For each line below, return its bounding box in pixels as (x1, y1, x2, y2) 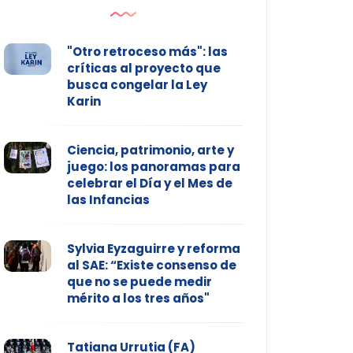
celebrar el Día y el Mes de (66, 175, 232, 192)
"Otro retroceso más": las (66, 43, 228, 61)
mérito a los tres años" (66, 290, 210, 307)
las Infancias (66, 191, 150, 209)
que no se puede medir (66, 273, 212, 291)
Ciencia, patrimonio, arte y (66, 142, 234, 159)
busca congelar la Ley (66, 76, 207, 94)
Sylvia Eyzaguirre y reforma (66, 240, 240, 258)
